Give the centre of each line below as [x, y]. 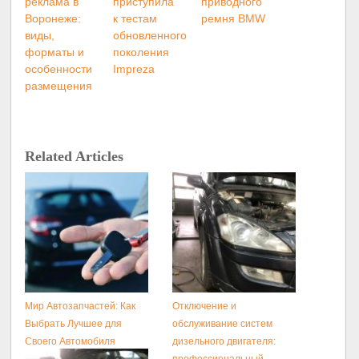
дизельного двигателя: [224, 342]
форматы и [55, 52]
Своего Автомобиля [71, 342]
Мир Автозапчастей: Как [81, 307]
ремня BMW [234, 18]
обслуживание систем [223, 324]
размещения [59, 85]
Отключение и [205, 307]
